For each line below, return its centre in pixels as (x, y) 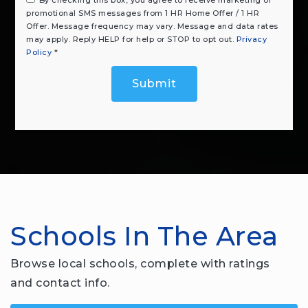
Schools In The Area (144, 236)
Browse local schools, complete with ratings (140, 263)
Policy (39, 52)
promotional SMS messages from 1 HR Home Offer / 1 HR (143, 13)
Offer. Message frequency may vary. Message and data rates (152, 26)
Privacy (252, 39)
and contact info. (60, 283)
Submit (154, 83)
